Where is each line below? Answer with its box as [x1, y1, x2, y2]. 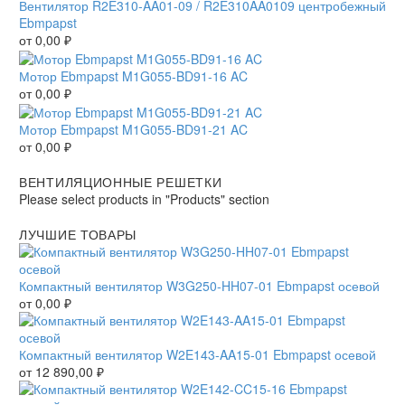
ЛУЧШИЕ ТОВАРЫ [19, 224, 137, 243]
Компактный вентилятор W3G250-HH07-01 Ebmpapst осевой [19, 276, 380, 295]
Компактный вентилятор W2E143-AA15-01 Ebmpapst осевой [19, 344, 376, 363]
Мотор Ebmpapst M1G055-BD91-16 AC [19, 66, 248, 85]
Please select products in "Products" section [19, 189, 269, 208]
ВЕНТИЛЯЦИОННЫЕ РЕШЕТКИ [19, 172, 222, 191]
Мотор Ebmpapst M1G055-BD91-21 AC [19, 119, 248, 138]
